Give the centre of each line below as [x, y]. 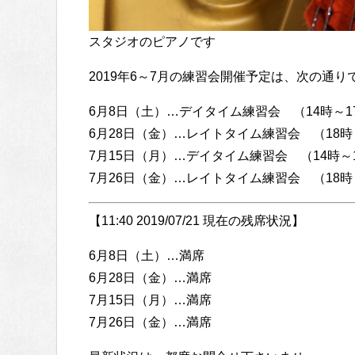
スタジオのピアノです [152, 42]
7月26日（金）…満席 [150, 323]
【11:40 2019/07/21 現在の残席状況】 [197, 221]
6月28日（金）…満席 [150, 278]
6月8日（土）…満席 [147, 256]
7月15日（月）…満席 [150, 300]
